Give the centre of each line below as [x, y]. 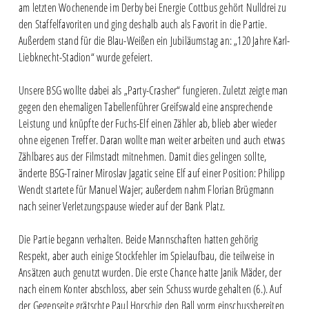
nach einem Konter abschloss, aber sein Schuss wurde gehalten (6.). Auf [150, 289]
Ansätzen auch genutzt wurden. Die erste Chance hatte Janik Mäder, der [150, 273]
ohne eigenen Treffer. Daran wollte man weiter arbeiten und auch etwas [151, 140]
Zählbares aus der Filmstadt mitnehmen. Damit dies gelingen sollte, [142, 157]
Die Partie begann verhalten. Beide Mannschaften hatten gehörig [138, 240]
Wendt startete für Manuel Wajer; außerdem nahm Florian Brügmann [146, 190]
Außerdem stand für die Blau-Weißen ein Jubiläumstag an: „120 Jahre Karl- [154, 41]
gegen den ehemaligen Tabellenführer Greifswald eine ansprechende [145, 107]
